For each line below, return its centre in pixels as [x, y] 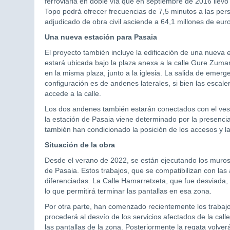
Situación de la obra [80, 145]
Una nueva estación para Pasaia [101, 37]
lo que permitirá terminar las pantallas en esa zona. [128, 191]
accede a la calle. [73, 94]
